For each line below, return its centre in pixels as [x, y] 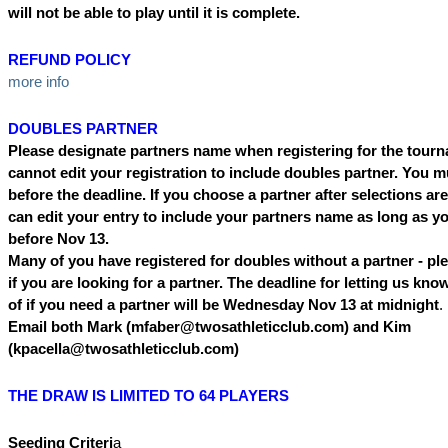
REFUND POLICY [69, 59]
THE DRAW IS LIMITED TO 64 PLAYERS [148, 395]
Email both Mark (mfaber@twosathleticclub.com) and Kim [209, 326]
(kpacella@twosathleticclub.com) [123, 348]
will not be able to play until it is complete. [154, 12]
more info [38, 81]
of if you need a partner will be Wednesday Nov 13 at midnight [223, 304]
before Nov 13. [58, 238]
